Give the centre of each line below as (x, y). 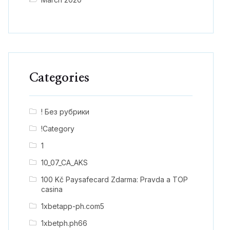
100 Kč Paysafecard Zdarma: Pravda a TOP (114, 179)
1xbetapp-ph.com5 (72, 206)
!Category (57, 128)
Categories (59, 78)
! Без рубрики (65, 111)
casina (52, 189)
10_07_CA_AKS (64, 162)
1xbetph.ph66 (64, 223)
